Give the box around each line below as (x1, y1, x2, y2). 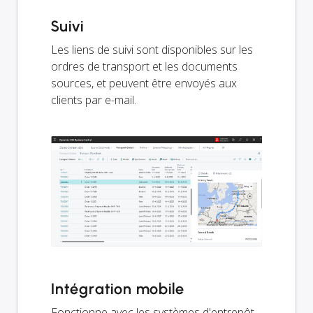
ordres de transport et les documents (51, 59, 238, 75)
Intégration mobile (51, 279, 185, 298)
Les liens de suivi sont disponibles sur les (51, 42, 253, 58)
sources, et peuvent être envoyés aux (51, 75, 237, 92)
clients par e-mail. (51, 92, 136, 108)
